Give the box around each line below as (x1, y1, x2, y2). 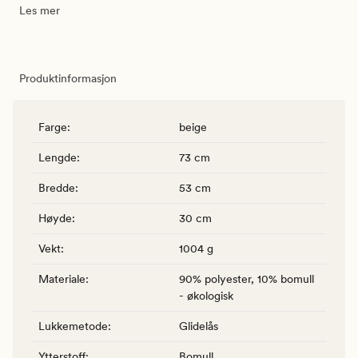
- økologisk (179, 288, 233, 302)
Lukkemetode (38, 319, 108, 332)
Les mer (19, 3, 60, 17)
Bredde (38, 181, 75, 194)
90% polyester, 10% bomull (179, 272, 314, 285)
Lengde (38, 150, 77, 164)
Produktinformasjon (19, 71, 117, 85)
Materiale (38, 272, 86, 285)
